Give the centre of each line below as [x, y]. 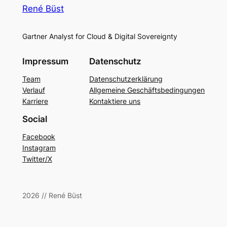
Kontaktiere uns [115, 101]
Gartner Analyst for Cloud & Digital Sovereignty [100, 36]
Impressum [45, 62]
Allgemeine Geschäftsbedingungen [147, 90]
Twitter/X [37, 159]
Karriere [35, 101]
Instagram [39, 148]
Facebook [39, 137]
